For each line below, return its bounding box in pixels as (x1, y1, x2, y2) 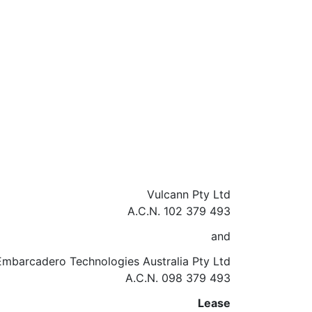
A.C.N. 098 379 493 (125, 271, 231, 285)
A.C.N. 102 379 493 (127, 204, 231, 218)
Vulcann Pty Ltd (147, 187, 231, 201)
